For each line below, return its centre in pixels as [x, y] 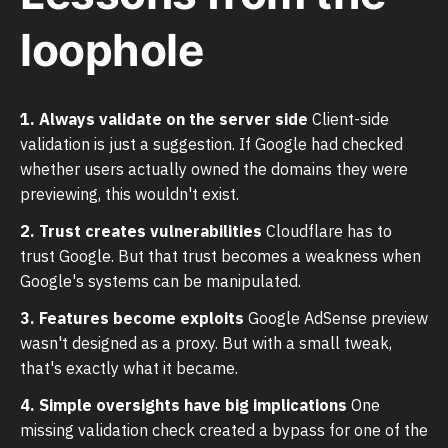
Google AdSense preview [336, 317]
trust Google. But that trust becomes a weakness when [220, 255]
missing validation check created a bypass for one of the [224, 429]
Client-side [348, 118]
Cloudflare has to [327, 230]
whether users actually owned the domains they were [214, 168]
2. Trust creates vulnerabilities [141, 230]
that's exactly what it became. [129, 367]
